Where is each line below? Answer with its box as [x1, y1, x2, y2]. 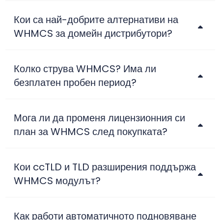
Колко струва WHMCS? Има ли [14, 62, 156, 76]
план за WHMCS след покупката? [14, 125, 167, 139]
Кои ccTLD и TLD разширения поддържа [14, 160, 196, 174]
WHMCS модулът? [14, 174, 101, 188]
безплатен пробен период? [14, 76, 137, 90]
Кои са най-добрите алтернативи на [14, 13, 178, 27]
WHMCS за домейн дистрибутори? [14, 27, 172, 41]
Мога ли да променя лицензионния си [14, 111, 185, 125]
